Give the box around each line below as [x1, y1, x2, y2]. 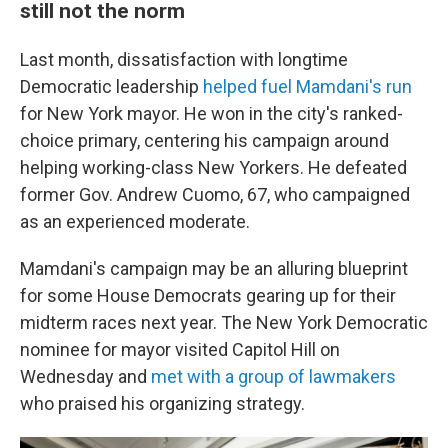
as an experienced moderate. [20, 211, 250, 232]
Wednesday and [20, 366, 151, 387]
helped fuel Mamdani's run [203, 76, 412, 97]
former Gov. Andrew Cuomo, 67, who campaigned [20, 184, 410, 205]
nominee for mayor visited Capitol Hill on [20, 339, 340, 360]
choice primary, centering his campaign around [20, 130, 389, 151]
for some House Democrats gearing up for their [20, 285, 396, 306]
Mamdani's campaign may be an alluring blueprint [20, 258, 408, 279]
